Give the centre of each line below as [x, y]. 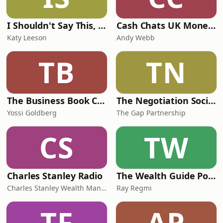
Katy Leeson [27, 38]
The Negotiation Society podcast [212, 101]
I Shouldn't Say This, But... [102, 25]
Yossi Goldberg [32, 113]
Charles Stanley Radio [55, 176]
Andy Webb [136, 38]
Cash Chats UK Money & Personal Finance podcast [212, 25]
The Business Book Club [101, 101]
